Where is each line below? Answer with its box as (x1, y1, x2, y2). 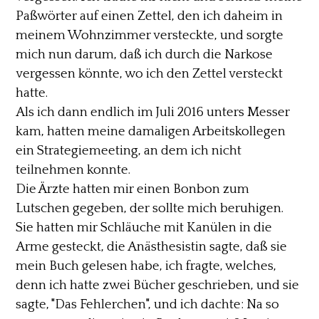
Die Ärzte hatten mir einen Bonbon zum (16, 181, 250, 197)
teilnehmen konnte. (16, 162, 131, 177)
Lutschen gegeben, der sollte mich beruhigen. (16, 200, 284, 216)
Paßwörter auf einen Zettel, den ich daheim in (16, 8, 283, 23)
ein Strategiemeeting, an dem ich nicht (16, 142, 242, 158)
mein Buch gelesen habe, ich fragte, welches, (16, 258, 277, 273)
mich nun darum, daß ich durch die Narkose (16, 46, 273, 62)
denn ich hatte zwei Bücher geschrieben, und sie (16, 277, 300, 293)
